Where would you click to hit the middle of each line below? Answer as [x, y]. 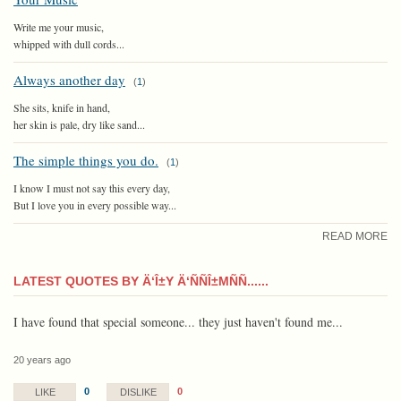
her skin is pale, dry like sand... [79, 124]
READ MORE [355, 236]
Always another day [69, 79]
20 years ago [42, 360]
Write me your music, [59, 26]
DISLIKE [138, 392]
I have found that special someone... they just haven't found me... [178, 321]
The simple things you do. [86, 160]
